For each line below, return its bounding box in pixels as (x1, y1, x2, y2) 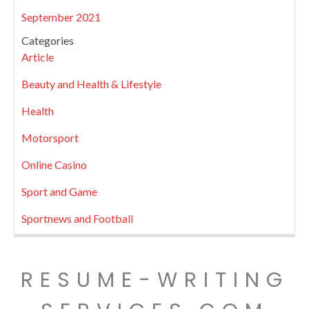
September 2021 (21, 10, 101, 23)
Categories (21, 34, 74, 47)
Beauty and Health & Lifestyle (21, 77, 161, 90)
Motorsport (21, 131, 79, 144)
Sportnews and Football (21, 212, 133, 225)
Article (21, 50, 54, 63)
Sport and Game (21, 185, 97, 198)
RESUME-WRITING (20, 266, 289, 295)
